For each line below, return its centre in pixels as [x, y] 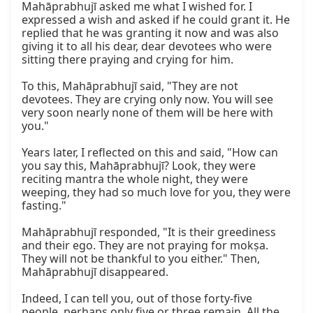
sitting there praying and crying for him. [128, 60]
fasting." [44, 206]
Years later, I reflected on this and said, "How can [150, 153]
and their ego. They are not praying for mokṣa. [145, 246]
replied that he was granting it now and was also [150, 33]
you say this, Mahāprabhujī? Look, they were [139, 166]
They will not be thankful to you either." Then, [141, 259]
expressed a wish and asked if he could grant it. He [156, 20]
